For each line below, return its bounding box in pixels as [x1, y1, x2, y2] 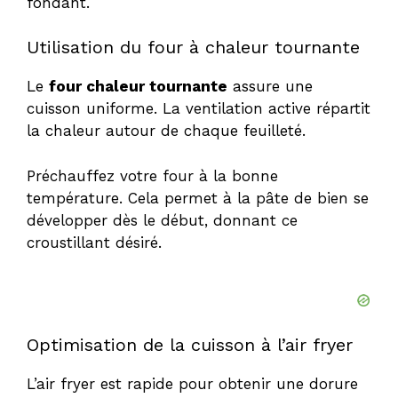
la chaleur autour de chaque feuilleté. [27, 122, 306, 140]
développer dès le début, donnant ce [27, 211, 298, 229]
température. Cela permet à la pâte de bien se [27, 188, 369, 207]
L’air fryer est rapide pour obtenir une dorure [27, 375, 358, 394]
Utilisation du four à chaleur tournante [27, 36, 360, 59]
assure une [227, 77, 313, 96]
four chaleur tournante [49, 77, 227, 96]
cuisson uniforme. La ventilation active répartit [27, 99, 370, 118]
